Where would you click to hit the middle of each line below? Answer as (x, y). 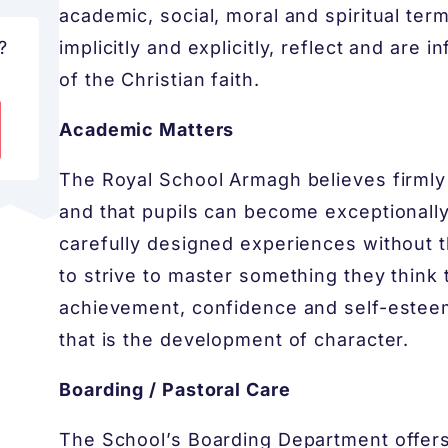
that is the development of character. (234, 339)
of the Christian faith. (159, 79)
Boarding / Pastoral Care (175, 389)
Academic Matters (147, 129)
